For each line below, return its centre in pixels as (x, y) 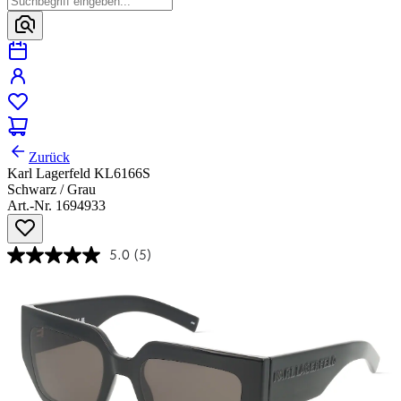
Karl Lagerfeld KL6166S (79, 174)
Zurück (49, 158)
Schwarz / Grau (51, 190)
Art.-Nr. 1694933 (56, 206)
